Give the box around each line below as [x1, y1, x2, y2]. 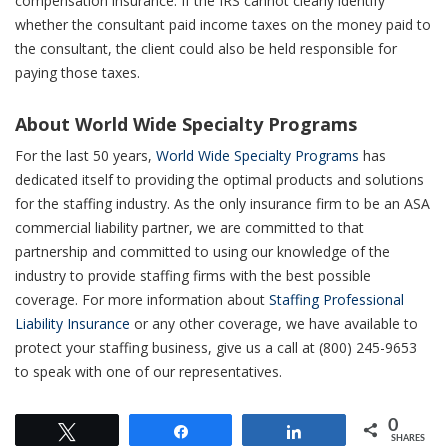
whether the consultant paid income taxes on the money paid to [15, 14, 431, 34]
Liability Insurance [15, 313, 130, 333]
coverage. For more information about [15, 289, 269, 309]
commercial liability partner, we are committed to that [15, 217, 364, 237]
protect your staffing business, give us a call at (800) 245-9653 [15, 337, 417, 357]
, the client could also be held [108, 38, 300, 58]
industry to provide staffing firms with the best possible [15, 265, 371, 285]
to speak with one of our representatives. [15, 361, 282, 381]
